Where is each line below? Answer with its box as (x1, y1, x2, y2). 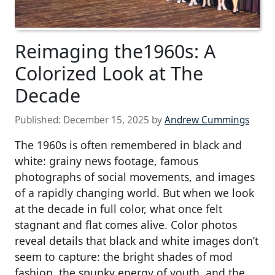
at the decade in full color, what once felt (15, 201, 222, 217)
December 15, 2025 (63, 114, 149, 127)
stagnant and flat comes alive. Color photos (15, 217, 237, 233)
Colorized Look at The (15, 60, 203, 87)
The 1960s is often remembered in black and (15, 137, 242, 153)
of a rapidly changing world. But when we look (15, 185, 254, 201)
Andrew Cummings (165, 114, 249, 127)
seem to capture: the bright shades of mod (15, 249, 233, 265)
